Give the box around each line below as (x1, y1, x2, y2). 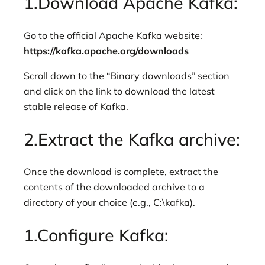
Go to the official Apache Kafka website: (24, 29, 202, 41)
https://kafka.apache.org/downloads (24, 44, 189, 57)
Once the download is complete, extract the (24, 166, 218, 178)
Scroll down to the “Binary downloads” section (24, 70, 230, 82)
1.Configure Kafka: (24, 224, 169, 245)
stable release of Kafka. (24, 101, 128, 112)
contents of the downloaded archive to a (24, 181, 205, 193)
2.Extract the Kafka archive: (24, 128, 240, 150)
